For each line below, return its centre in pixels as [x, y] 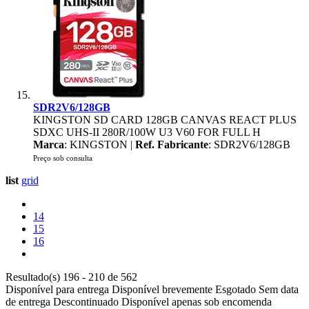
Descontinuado [86, 302]
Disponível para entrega [57, 289]
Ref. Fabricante [172, 144]
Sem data [279, 289]
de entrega [28, 302]
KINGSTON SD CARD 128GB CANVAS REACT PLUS [165, 120]
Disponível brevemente [162, 289]
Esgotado [236, 289]
